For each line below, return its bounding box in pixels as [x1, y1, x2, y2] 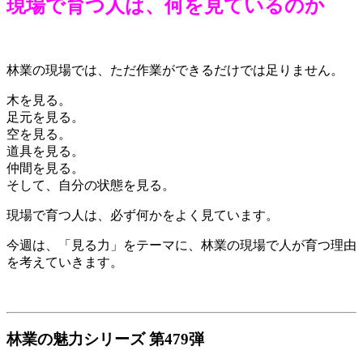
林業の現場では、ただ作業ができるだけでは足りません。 [6, 62, 344, 77]
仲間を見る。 [6, 160, 84, 175]
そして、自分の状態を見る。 [6, 177, 175, 192]
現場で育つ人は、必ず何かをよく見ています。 [6, 207, 279, 222]
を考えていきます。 [6, 254, 123, 269]
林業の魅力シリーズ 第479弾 [6, 330, 204, 348]
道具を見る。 [6, 143, 84, 158]
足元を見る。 [6, 109, 84, 124]
